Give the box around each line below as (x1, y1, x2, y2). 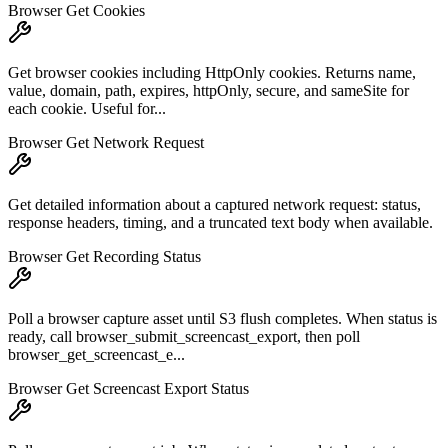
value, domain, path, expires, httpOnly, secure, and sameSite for (8, 82, 409, 100)
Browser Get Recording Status (8, 248, 201, 266)
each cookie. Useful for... (8, 100, 166, 118)
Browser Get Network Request (8, 134, 204, 152)
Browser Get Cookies (8, 2, 145, 20)
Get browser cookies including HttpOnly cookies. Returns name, (8, 64, 416, 82)
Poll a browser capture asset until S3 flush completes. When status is (8, 310, 437, 328)
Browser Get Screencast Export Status (8, 380, 249, 398)
